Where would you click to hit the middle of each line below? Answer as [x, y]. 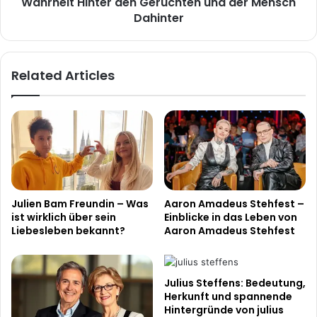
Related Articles [63, 75]
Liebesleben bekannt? [68, 230]
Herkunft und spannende [228, 296]
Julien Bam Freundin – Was [80, 203]
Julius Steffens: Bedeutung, [235, 283]
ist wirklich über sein [64, 217]
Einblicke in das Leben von [231, 217]
